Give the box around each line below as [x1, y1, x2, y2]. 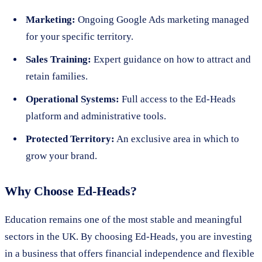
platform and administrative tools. [26, 110, 166, 122]
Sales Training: [26, 53, 91, 65]
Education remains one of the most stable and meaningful [5, 213, 242, 225]
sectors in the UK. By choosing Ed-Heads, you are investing [5, 230, 252, 242]
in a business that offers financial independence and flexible [5, 247, 254, 259]
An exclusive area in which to [115, 133, 239, 144]
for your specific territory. [26, 30, 133, 42]
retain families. [26, 70, 88, 82]
